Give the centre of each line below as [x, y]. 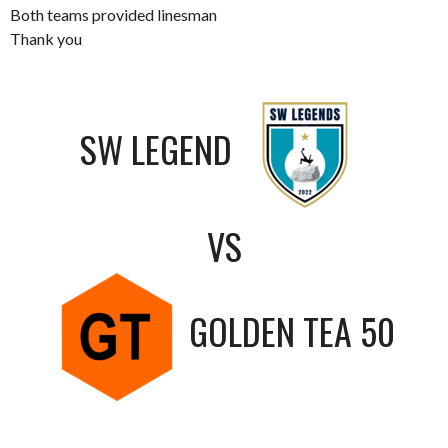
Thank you [46, 38]
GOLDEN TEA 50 [292, 331]
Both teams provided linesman [113, 14]
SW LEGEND [156, 149]
